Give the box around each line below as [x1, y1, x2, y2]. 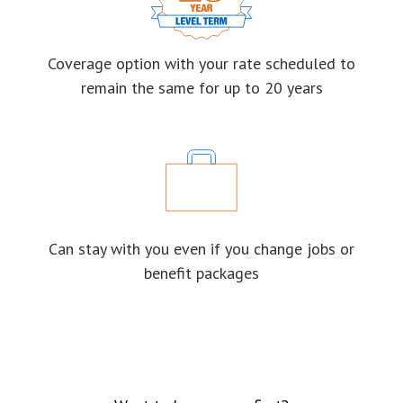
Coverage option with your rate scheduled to [48, 53, 355, 74]
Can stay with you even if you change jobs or [49, 238, 354, 259]
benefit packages [144, 263, 259, 283]
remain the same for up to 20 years [80, 77, 323, 98]
